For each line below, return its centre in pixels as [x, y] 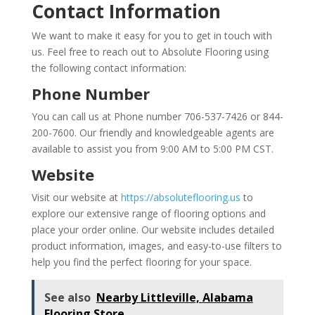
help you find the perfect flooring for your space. [141, 262]
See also [67, 298]
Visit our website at [76, 198]
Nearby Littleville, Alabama [174, 298]
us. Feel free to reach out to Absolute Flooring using [150, 52]
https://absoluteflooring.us [180, 198]
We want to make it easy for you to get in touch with [152, 36]
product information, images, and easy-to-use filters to [156, 246]
